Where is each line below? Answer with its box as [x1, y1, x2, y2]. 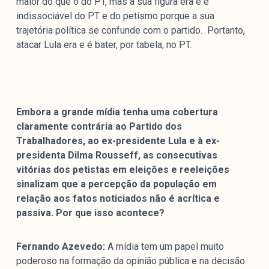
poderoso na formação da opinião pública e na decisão [16, 255, 245, 267]
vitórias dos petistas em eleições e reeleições [16, 164, 229, 176]
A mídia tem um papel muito [104, 241, 224, 253]
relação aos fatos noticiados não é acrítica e [16, 193, 220, 205]
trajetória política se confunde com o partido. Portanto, [16, 25, 245, 37]
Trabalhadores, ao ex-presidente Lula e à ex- [16, 135, 220, 147]
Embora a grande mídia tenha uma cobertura [16, 106, 218, 118]
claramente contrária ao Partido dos [16, 121, 182, 133]
